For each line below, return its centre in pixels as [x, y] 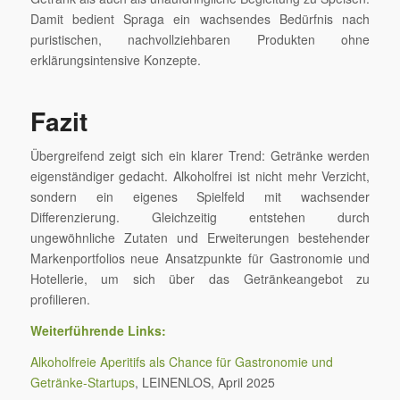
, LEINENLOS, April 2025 [204, 382]
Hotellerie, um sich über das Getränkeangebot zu [200, 279]
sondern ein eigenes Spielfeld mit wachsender [200, 196]
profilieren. [60, 299]
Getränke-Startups [82, 382]
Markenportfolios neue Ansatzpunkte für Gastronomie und [200, 258]
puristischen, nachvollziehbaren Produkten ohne [200, 40]
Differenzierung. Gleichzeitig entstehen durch [200, 217]
